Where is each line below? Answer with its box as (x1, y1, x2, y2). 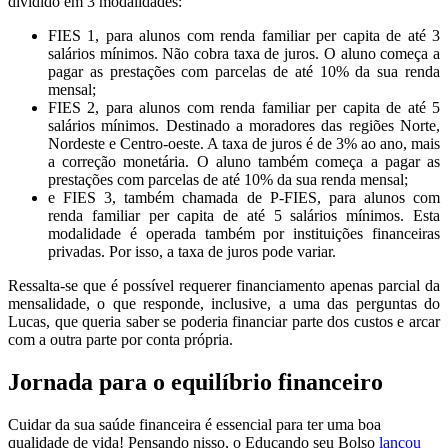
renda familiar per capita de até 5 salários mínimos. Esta (48, 207, 440, 225)
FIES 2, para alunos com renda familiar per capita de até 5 (48, 99, 440, 117)
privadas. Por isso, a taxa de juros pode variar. (48, 243, 336, 261)
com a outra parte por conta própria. (8, 331, 233, 349)
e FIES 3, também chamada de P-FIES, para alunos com (48, 189, 440, 207)
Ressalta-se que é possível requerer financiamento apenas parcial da (8, 277, 440, 295)
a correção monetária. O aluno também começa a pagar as (48, 153, 440, 171)
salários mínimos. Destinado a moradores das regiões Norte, (48, 117, 440, 135)
